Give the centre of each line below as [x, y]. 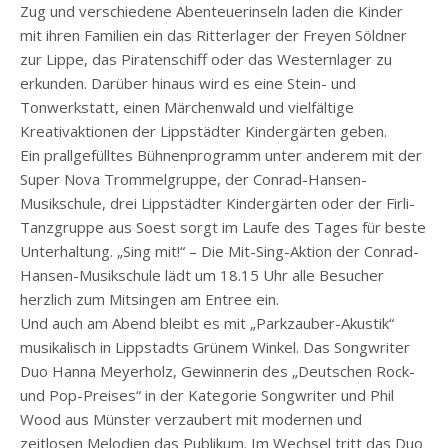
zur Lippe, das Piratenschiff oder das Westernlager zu [206, 59]
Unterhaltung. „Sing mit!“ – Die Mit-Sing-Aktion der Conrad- [219, 251]
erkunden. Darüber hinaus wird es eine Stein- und [188, 83]
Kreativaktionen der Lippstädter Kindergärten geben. [203, 131]
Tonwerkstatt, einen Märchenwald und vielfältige [187, 107]
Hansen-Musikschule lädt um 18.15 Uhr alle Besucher [202, 275]
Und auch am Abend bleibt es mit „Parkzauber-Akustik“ [207, 323]
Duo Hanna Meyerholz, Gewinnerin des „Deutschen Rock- [217, 371]
